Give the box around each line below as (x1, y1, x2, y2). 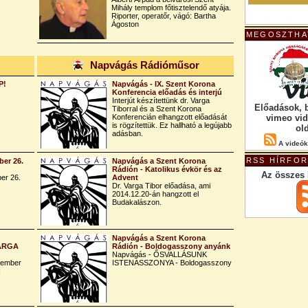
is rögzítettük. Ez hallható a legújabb (112, 121, 232, 129)
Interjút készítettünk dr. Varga (112, 96, 210, 104)
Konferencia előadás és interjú (112, 88, 222, 96)
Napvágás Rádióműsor (90, 59, 199, 71)
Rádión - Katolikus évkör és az (112, 165, 222, 173)
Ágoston (111, 20, 139, 28)
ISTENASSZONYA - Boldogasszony (112, 258, 232, 267)
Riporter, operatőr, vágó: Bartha (111, 12, 216, 20)
